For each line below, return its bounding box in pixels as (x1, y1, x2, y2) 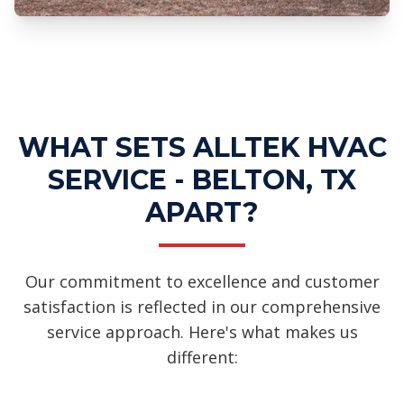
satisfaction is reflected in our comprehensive (23, 295, 381, 317)
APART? (145, 195, 259, 229)
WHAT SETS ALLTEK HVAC (17, 130, 387, 164)
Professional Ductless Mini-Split (77, 39, 335, 61)
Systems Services (77, 64, 216, 87)
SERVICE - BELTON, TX (48, 162, 356, 197)
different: (166, 345, 238, 368)
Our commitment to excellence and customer (24, 270, 380, 292)
